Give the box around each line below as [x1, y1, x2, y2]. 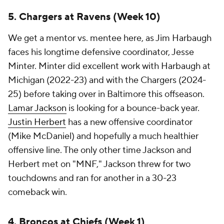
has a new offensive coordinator [66, 116, 192, 128]
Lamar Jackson [8, 102, 66, 114]
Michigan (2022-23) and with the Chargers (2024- [8, 74, 206, 86]
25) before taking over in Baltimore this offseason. [8, 88, 204, 100]
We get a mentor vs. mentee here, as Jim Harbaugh [8, 32, 211, 44]
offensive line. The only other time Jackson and [8, 144, 191, 156]
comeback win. [8, 186, 67, 198]
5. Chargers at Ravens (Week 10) [8, 10, 160, 23]
